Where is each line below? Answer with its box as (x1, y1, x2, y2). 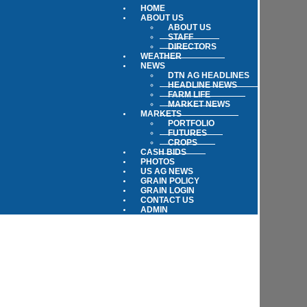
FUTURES (168, 128, 207, 138)
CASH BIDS (140, 147, 186, 157)
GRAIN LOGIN (140, 186, 195, 195)
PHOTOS (140, 157, 175, 167)
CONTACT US (140, 195, 194, 205)
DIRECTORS (168, 42, 217, 51)
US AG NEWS (140, 167, 193, 176)
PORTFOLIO (168, 119, 214, 128)
